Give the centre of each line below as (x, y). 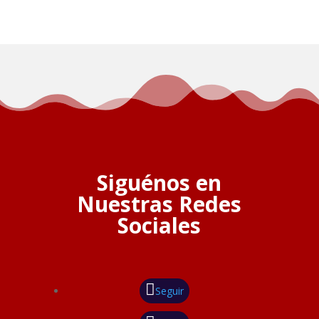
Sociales (159, 226)
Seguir (169, 291)
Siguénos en (159, 183)
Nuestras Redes (159, 204)
